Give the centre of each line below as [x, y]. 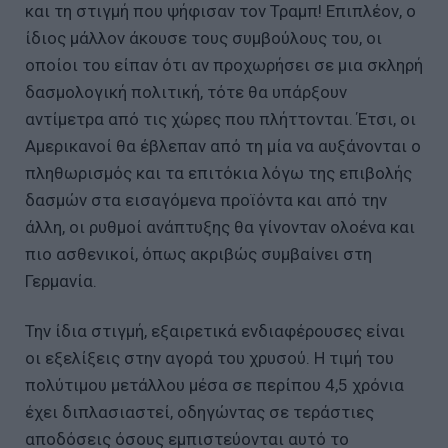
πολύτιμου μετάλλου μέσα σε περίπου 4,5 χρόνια [214, 385]
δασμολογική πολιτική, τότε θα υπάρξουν [186, 92]
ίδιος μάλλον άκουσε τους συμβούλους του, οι [203, 38]
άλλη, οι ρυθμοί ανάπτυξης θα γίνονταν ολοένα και [220, 227]
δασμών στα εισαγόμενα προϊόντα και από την [206, 200]
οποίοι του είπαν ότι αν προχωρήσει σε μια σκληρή [224, 65]
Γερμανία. [61, 281]
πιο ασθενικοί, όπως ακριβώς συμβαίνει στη [198, 254]
